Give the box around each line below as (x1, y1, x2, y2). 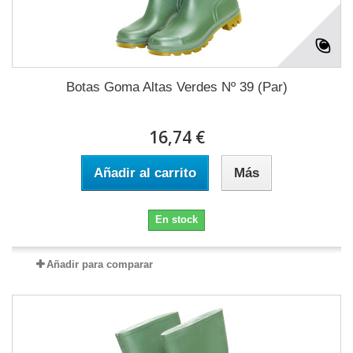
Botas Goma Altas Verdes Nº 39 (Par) (65, 80, 288, 95)
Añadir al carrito (94, 165, 196, 181)
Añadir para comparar (46, 258, 153, 271)
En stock (155, 214, 198, 226)
